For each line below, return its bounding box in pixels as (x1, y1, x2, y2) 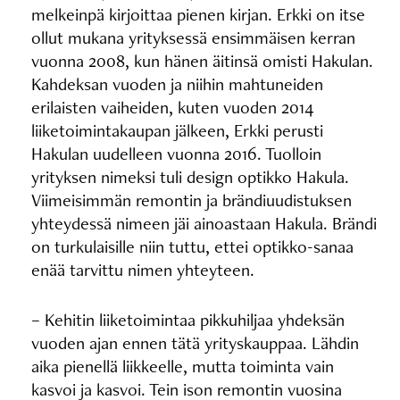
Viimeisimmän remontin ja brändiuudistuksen (30, 188, 352, 212)
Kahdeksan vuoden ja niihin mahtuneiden (30, 72, 323, 96)
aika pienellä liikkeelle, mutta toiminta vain (30, 354, 334, 378)
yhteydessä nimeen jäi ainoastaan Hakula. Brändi (30, 212, 377, 235)
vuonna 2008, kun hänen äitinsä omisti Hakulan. (30, 49, 373, 72)
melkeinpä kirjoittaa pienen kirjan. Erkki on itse (30, 3, 365, 26)
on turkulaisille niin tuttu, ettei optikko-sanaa (30, 235, 354, 258)
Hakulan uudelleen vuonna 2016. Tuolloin (30, 142, 321, 165)
